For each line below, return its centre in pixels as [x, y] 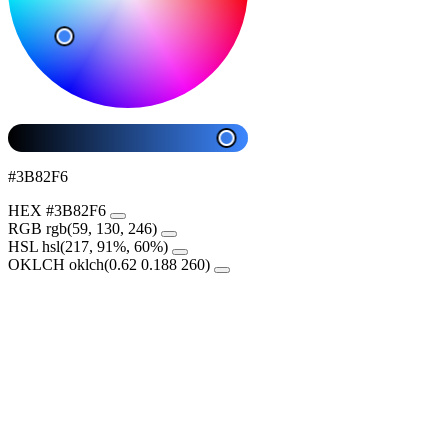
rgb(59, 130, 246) [101, 228]
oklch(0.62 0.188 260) [139, 264]
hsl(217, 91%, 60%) [105, 246]
